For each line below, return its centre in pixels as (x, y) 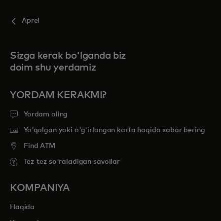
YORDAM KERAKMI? (58, 95)
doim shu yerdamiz (53, 68)
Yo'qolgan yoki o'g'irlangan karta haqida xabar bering (114, 130)
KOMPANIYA (40, 188)
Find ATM (39, 146)
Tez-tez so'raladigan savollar (72, 162)
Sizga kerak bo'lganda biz (68, 56)
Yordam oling (46, 114)
